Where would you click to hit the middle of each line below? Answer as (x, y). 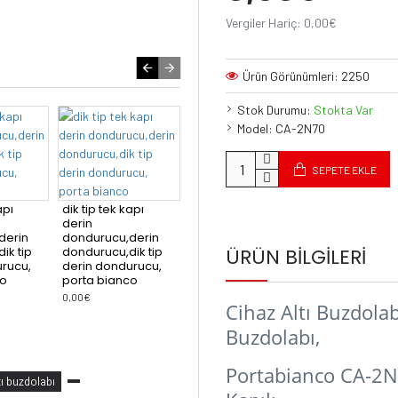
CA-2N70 (300, 128)
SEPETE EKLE (344, 169)
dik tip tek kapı (141, 209)
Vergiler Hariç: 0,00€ (281, 23)
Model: (255, 128)
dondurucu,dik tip (150, 251)
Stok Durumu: (274, 110)
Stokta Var (343, 110)
